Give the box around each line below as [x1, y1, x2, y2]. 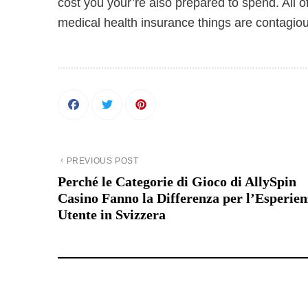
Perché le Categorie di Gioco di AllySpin [58, 174, 296, 189]
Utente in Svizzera [58, 207, 166, 222]
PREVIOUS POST [66, 156, 139, 166]
